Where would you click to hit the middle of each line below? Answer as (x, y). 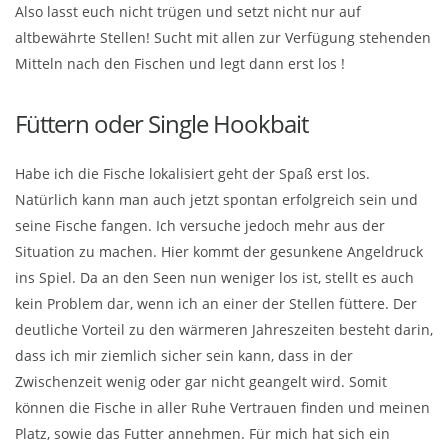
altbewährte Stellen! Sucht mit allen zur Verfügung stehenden (223, 38)
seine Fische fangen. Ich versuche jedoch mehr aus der (200, 226)
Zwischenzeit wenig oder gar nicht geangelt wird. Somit (201, 382)
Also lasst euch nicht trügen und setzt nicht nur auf (188, 12)
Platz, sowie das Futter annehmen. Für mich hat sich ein (202, 434)
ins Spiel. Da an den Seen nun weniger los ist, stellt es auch (214, 278)
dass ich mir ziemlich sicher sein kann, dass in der (184, 356)
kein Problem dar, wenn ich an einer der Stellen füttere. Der (216, 304)
